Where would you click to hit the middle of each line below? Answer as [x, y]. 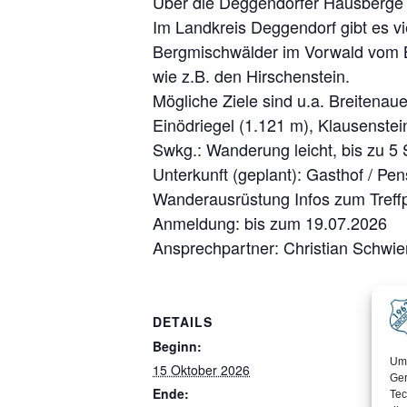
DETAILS [183, 322]
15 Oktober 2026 [201, 370]
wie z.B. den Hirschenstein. [251, 76]
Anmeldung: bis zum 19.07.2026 [270, 223]
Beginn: [177, 347]
